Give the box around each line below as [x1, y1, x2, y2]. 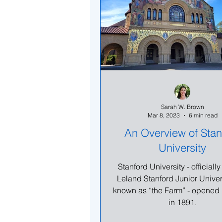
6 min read [188, 111, 218, 119]
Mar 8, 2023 [147, 111, 180, 119]
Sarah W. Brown [161, 103, 204, 111]
